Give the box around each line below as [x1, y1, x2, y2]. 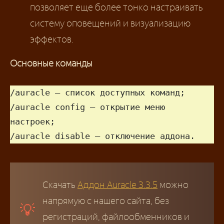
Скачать [42, 179, 77, 191]
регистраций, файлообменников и [42, 211, 189, 223]
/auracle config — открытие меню [10, 102, 165, 112]
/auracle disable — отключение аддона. [10, 131, 195, 141]
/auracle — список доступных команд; [10, 87, 185, 98]
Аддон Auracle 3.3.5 [77, 179, 157, 191]
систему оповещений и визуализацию [30, 17, 190, 29]
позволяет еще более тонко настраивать [30, 1, 203, 13]
